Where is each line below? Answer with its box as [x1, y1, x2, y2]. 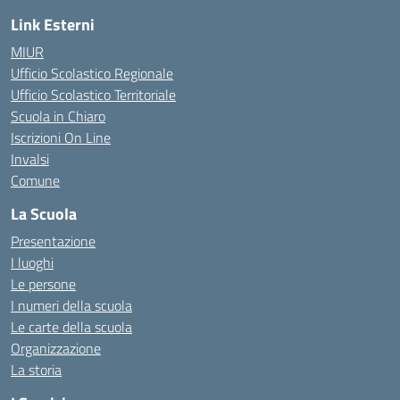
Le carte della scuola [11, 316, 132, 337]
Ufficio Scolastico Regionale [11, 62, 173, 84]
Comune [11, 170, 60, 191]
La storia [11, 359, 62, 380]
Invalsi [11, 148, 49, 170]
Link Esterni [11, 12, 95, 37]
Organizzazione [11, 337, 101, 359]
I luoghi [11, 252, 54, 273]
